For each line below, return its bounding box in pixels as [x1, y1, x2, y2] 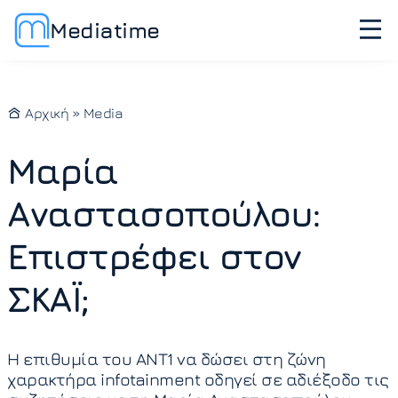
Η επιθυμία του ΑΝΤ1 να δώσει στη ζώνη [7, 348, 326, 369]
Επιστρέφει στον [7, 235, 301, 277]
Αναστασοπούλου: [7, 192, 321, 235]
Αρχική [21, 105, 68, 121]
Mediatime [50, 17, 160, 43]
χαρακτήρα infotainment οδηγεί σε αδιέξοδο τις [7, 369, 389, 389]
